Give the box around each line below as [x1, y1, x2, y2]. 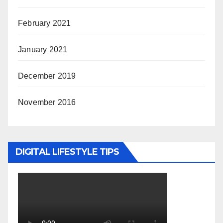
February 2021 [18, 19, 71, 28]
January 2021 [18, 45, 68, 54]
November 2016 [18, 98, 76, 107]
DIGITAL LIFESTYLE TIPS [15, 146, 119, 158]
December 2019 [18, 72, 76, 81]
